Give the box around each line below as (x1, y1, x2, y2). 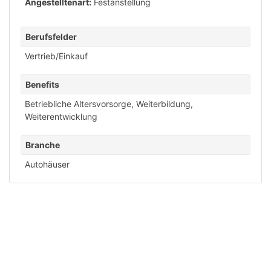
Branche (25, 140, 60, 150)
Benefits (25, 79, 59, 90)
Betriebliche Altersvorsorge (25, 99, 131, 109)
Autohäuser (25, 159, 70, 169)
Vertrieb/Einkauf (25, 51, 88, 61)
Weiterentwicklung (25, 111, 97, 122)
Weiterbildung (136, 99, 191, 109)
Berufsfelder (25, 31, 77, 42)
